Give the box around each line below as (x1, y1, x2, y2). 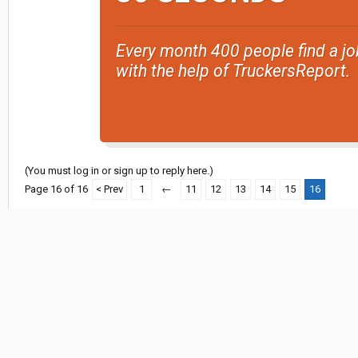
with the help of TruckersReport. (115, 61, 350, 82)
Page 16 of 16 (25, 183, 88, 196)
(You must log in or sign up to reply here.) (25, 165, 213, 177)
